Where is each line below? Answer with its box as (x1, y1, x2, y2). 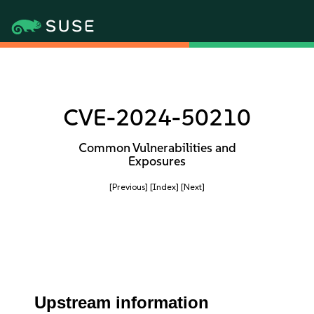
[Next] (181, 182, 205, 192)
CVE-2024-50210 (63, 104, 251, 131)
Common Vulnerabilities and (78, 140, 236, 156)
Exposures (128, 153, 186, 169)
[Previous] (109, 182, 148, 192)
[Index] (150, 182, 179, 192)
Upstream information (34, 293, 210, 312)
